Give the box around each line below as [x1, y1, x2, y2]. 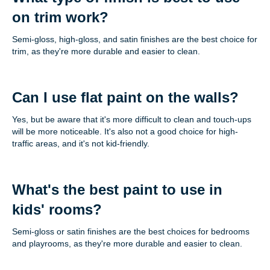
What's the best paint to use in [12, 181, 222, 198]
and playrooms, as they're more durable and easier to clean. [12, 239, 242, 249]
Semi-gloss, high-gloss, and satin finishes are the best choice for [12, 34, 257, 45]
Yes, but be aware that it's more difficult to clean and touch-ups [12, 115, 251, 125]
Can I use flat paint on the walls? [12, 89, 239, 106]
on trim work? [12, 9, 108, 26]
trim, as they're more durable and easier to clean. [12, 46, 200, 57]
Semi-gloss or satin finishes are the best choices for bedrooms [12, 227, 250, 237]
